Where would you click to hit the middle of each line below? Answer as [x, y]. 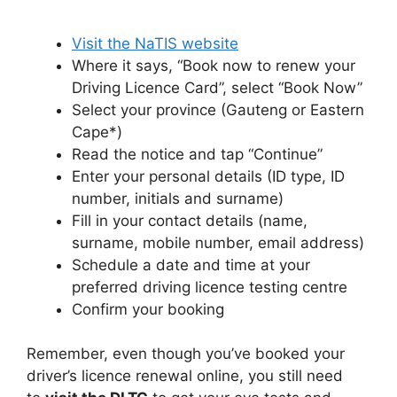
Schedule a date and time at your [191, 265]
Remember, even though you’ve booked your [186, 354]
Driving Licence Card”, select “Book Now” [217, 87]
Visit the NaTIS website [155, 43]
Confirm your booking [150, 309]
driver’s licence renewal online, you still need [185, 376]
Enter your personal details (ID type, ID [208, 176]
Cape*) [97, 132]
